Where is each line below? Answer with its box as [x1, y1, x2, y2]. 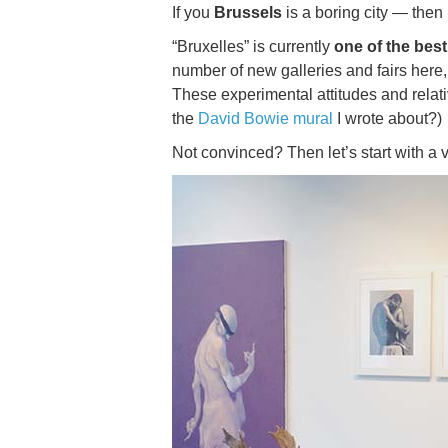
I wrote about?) [333, 110, 442, 127]
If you [172, 4, 214, 21]
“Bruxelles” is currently [172, 38, 334, 55]
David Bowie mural [198, 110, 333, 127]
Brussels [214, 4, 282, 21]
